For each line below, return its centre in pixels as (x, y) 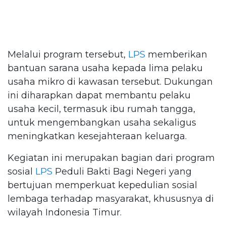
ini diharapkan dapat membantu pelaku (99, 95)
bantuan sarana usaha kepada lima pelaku (105, 68)
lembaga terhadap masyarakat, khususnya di (111, 199)
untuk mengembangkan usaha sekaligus (102, 122)
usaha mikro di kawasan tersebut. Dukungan (110, 81)
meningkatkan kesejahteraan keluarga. (97, 136)
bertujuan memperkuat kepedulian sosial (102, 185)
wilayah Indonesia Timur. (65, 212)
